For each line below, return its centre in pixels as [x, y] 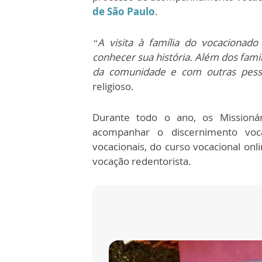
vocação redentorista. [142, 161]
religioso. [113, 86]
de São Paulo [124, 11]
